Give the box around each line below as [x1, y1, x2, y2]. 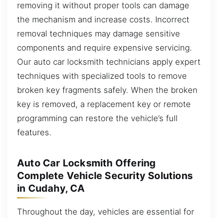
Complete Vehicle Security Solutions [17, 169, 193, 182]
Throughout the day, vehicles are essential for [17, 206, 194, 217]
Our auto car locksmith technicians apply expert [17, 56, 200, 67]
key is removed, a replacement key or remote [17, 99, 191, 109]
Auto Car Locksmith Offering [17, 157, 156, 169]
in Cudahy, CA [17, 182, 85, 194]
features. [17, 127, 52, 137]
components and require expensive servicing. [17, 42, 192, 53]
